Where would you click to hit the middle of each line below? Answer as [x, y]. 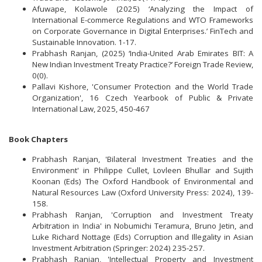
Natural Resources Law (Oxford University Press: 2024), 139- [143, 192]
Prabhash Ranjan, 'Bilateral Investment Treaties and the [143, 159]
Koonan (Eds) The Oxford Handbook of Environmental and [143, 181]
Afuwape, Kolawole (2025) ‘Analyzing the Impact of [143, 9]
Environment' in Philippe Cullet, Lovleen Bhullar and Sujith [143, 170]
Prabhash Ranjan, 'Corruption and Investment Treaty [143, 214]
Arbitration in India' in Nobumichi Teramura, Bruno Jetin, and [143, 225]
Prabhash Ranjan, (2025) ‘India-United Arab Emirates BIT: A [143, 54]
